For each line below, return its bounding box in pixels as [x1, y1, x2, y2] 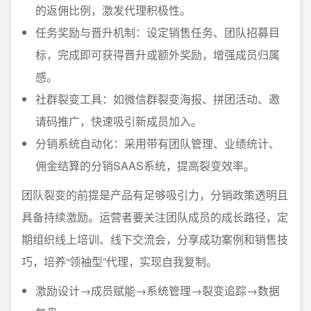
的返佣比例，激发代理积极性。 [35, 2, 191, 18]
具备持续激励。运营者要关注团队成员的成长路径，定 [22, 209, 288, 225]
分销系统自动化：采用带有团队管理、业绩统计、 [35, 135, 280, 151]
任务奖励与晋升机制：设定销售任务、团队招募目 [35, 24, 280, 40]
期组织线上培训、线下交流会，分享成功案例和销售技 [22, 231, 288, 247]
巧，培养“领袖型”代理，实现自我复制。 [22, 253, 217, 269]
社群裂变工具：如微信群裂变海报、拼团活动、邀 [35, 91, 280, 107]
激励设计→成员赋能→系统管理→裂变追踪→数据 [35, 283, 280, 299]
